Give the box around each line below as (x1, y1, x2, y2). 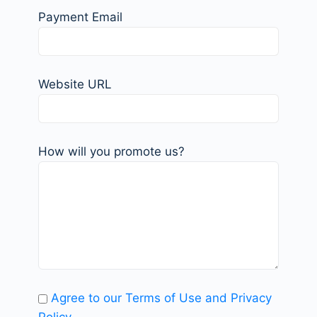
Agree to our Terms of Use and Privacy (51, 291, 272, 306)
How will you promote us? (38, 144, 185, 159)
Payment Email (38, 10, 122, 25)
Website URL (38, 77, 112, 92)
